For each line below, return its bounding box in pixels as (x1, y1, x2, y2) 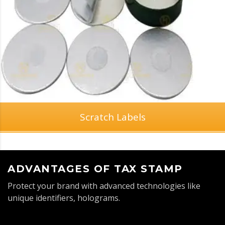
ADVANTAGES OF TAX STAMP (8, 163, 183, 175)
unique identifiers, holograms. (8, 192, 120, 204)
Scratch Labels (79, 110, 146, 124)
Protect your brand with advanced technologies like (8, 180, 200, 192)
